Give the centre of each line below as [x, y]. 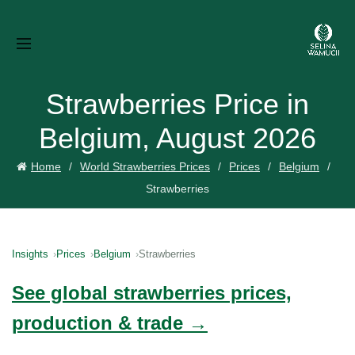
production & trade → [110, 323]
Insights [30, 254]
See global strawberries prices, [152, 293]
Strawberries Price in [177, 104]
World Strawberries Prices [145, 166]
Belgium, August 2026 [177, 138]
